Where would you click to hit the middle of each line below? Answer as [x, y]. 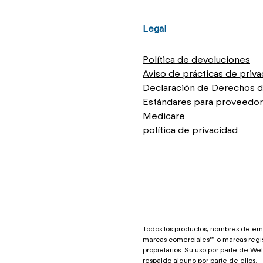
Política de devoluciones [196, 60]
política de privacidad [190, 130]
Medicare [164, 116]
